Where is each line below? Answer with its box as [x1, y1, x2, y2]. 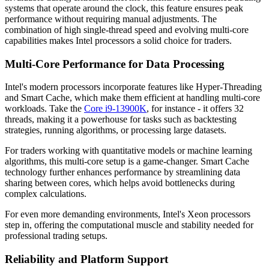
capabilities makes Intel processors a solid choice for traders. [5, 35, 232, 46]
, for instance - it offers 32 [147, 103, 244, 114]
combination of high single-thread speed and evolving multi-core [5, 25, 249, 35]
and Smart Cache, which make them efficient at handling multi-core [5, 92, 260, 103]
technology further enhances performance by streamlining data [5, 167, 240, 178]
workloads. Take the [5, 103, 84, 114]
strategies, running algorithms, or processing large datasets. [5, 125, 226, 136]
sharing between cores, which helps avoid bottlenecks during [5, 178, 235, 189]
